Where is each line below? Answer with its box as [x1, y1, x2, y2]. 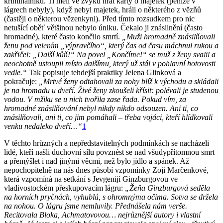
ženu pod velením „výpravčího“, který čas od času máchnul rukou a [4, 41, 219, 50]
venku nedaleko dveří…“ [4, 121, 82, 130]
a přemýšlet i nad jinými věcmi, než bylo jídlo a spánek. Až [4, 156, 189, 165]
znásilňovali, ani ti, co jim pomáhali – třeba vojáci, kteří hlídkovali [4, 112, 213, 121]
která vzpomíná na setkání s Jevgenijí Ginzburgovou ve [4, 174, 178, 183]
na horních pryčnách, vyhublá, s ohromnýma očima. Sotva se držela [4, 192, 218, 201]
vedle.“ [4, 68, 27, 77]
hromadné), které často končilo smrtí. [4, 32, 122, 41]
